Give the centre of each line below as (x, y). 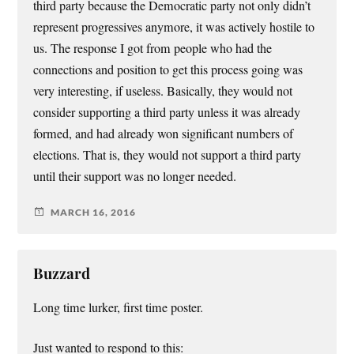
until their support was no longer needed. (135, 177)
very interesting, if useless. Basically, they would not (163, 91)
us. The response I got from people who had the (153, 49)
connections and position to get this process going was (168, 70)
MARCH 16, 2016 (94, 212)
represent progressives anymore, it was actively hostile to (174, 27)
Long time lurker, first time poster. (119, 308)
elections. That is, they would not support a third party (168, 155)
